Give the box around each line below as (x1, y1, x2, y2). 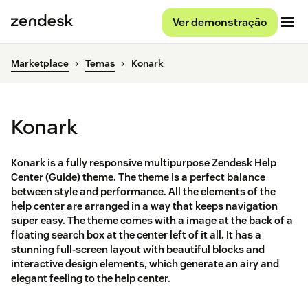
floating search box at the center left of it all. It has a (11, 228, 261, 242)
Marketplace (11, 57, 69, 70)
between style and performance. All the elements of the (11, 185, 276, 199)
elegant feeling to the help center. (11, 272, 170, 285)
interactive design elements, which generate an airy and (11, 257, 279, 271)
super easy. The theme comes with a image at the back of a (11, 214, 293, 228)
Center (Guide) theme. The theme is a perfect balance (11, 170, 265, 184)
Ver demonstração (173, 14, 267, 30)
